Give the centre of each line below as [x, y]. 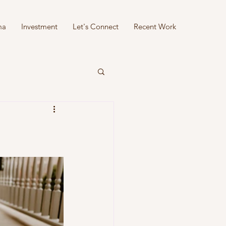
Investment [39, 26]
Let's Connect [96, 26]
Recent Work [155, 26]
